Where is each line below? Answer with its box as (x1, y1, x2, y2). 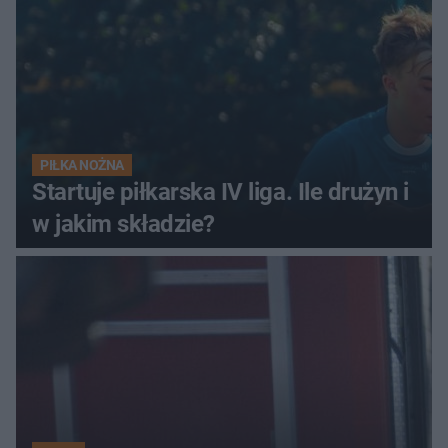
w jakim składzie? (32, 210, 215, 239)
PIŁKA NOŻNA (40, 157, 124, 174)
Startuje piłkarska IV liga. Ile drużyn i (32, 178, 409, 207)
